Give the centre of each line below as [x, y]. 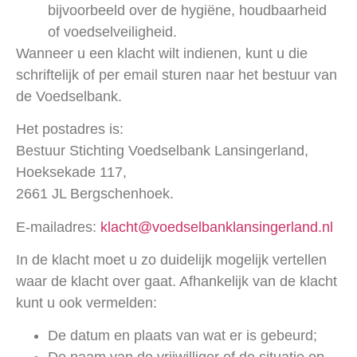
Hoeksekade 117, [71, 173]
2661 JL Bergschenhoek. [95, 194]
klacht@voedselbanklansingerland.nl [217, 227]
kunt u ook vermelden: [86, 302]
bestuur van [298, 75]
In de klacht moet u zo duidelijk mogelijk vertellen [171, 259]
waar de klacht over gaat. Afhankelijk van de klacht [177, 281]
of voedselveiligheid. [112, 31]
